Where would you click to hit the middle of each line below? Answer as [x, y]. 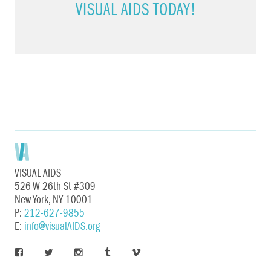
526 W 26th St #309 [55, 187]
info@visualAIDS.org [62, 227]
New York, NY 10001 [54, 200]
